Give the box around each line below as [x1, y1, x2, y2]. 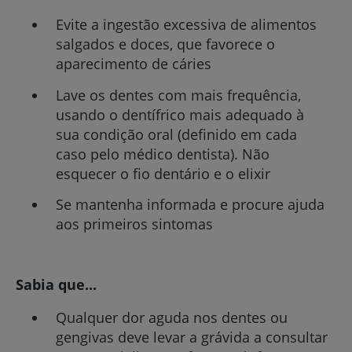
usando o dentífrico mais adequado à [55, 104, 304, 124]
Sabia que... [16, 275, 97, 295]
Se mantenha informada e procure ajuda [55, 194, 324, 214]
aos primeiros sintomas [55, 214, 213, 233]
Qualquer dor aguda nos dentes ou [55, 308, 288, 328]
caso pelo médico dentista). [55, 144, 242, 163]
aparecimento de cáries [55, 54, 211, 74]
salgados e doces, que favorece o [55, 35, 275, 54]
